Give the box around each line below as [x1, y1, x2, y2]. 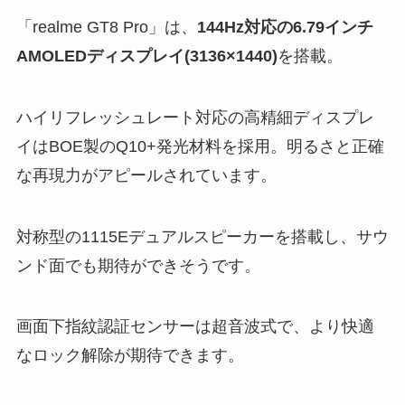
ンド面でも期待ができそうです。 [15, 256, 260, 275]
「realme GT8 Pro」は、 [15, 17, 197, 36]
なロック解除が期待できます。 [15, 346, 244, 365]
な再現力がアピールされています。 [15, 165, 277, 184]
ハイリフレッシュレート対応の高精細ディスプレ [15, 108, 374, 127]
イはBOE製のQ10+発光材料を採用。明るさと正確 [15, 137, 384, 155]
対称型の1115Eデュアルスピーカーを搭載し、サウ [15, 227, 389, 246]
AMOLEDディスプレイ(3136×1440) [15, 46, 278, 65]
